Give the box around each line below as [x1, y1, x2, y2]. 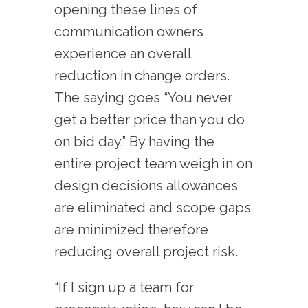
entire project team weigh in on [54, 155, 252, 172]
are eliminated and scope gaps [54, 199, 251, 216]
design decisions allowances [54, 177, 238, 194]
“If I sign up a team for [54, 278, 194, 296]
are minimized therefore [54, 221, 208, 238]
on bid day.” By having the [54, 133, 214, 150]
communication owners [54, 23, 203, 40]
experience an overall [54, 45, 191, 62]
